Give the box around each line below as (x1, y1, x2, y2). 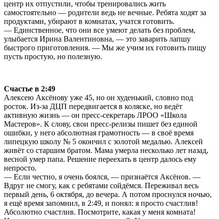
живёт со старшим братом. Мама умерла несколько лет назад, (4, 146, 208, 154)
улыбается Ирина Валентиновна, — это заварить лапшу (4, 34, 191, 43)
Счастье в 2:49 (4, 84, 55, 93)
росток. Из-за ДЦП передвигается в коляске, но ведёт (4, 102, 182, 110)
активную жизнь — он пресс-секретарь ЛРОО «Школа (4, 110, 187, 119)
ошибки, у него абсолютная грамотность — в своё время (4, 128, 194, 137)
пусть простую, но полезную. (4, 52, 102, 61)
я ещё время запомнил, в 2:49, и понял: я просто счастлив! (4, 198, 198, 207)
